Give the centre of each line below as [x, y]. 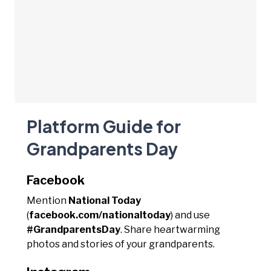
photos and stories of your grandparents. [121, 244]
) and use [190, 215]
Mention [47, 200]
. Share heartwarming [170, 229]
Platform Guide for [104, 126]
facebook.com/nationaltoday [100, 215]
